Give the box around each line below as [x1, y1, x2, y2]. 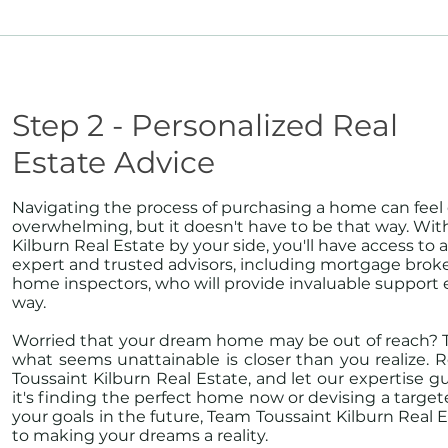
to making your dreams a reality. [12, 426, 268, 445]
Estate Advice [12, 144, 215, 181]
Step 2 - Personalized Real [12, 107, 398, 144]
